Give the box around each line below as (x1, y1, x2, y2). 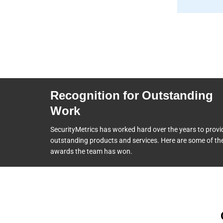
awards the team (50, 147, 104, 155)
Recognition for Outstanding (50, 88, 213, 103)
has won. (104, 147, 132, 155)
